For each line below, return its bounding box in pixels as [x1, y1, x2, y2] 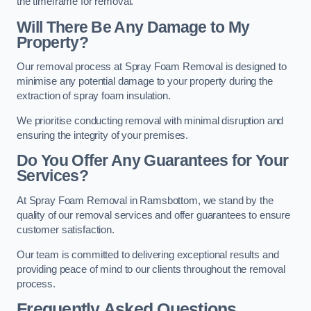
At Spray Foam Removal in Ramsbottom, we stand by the [17, 194, 274, 206]
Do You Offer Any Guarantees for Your [17, 151, 289, 170]
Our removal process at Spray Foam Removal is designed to [17, 61, 287, 73]
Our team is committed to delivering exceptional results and [17, 249, 279, 260]
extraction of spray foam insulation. [17, 90, 171, 102]
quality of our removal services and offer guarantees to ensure [17, 209, 290, 221]
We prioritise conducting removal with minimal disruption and [17, 115, 284, 126]
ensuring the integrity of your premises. [17, 129, 189, 141]
